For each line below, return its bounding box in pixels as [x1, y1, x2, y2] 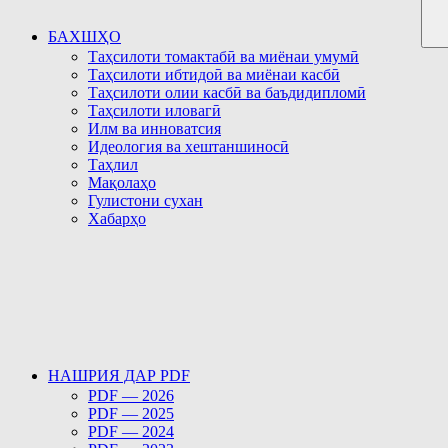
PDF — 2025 [88, 405, 174, 422]
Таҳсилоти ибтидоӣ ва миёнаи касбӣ [88, 66, 340, 83]
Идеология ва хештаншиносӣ [88, 138, 289, 155]
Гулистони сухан [88, 192, 203, 209]
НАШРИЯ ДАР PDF [48, 367, 190, 384]
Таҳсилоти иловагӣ [88, 102, 221, 119]
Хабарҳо [88, 210, 146, 227]
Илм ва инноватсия [88, 120, 221, 137]
